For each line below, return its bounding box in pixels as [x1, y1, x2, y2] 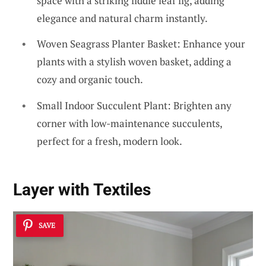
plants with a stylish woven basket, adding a [37, 55, 232, 69]
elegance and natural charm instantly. [37, 11, 208, 25]
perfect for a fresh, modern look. [37, 134, 182, 148]
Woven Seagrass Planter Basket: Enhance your [37, 37, 245, 51]
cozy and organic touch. [37, 72, 143, 87]
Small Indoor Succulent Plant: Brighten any [37, 98, 232, 112]
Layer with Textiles [13, 180, 151, 200]
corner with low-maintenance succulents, [37, 116, 222, 130]
